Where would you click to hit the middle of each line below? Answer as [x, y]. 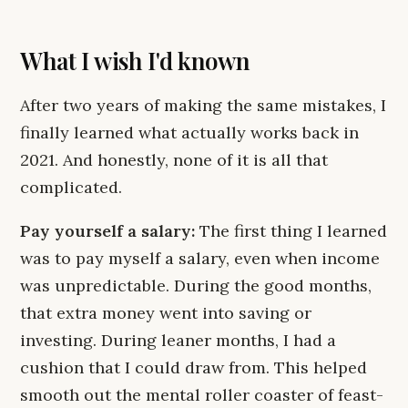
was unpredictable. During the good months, [196, 286]
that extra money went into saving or [166, 313]
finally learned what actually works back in [189, 133]
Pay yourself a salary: [107, 231]
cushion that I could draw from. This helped [194, 367]
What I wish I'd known [135, 61]
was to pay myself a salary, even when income [200, 258]
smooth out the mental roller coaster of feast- [202, 395]
